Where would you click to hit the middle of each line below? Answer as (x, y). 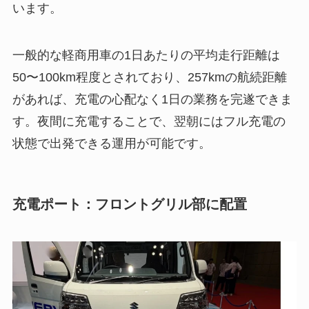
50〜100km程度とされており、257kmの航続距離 (149, 78)
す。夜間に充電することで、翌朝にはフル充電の (149, 122)
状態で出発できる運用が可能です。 (111, 144)
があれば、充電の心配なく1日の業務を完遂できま (152, 100)
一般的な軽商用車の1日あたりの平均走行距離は (146, 56)
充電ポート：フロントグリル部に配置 (129, 205)
